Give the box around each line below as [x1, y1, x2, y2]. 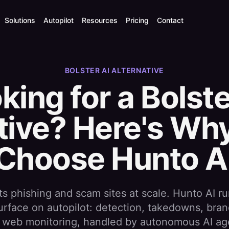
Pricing [125, 16, 149, 25]
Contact [156, 16, 184, 25]
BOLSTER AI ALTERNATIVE [64, 66, 165, 75]
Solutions [4, 16, 35, 25]
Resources [81, 16, 118, 25]
